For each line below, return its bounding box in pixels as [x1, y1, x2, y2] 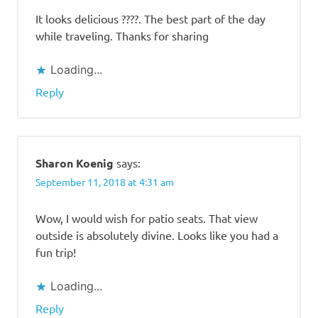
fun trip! [35, 244, 76, 259]
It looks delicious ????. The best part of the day [35, 11, 265, 26]
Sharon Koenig [35, 155, 114, 171]
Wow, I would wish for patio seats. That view [35, 210, 258, 225]
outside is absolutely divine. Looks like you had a [35, 227, 278, 242]
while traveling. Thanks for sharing [35, 28, 209, 43]
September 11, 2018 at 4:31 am [35, 175, 174, 189]
